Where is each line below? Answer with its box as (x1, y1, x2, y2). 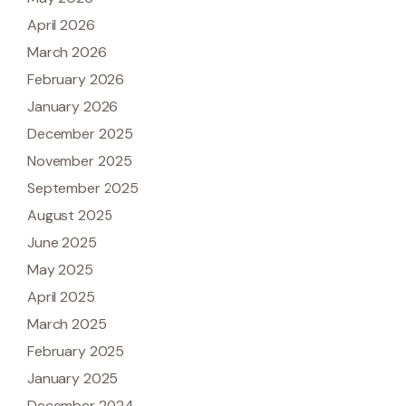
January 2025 (27, 369, 119, 388)
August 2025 (27, 206, 113, 225)
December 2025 (27, 124, 134, 143)
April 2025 (27, 287, 95, 306)
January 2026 (27, 97, 119, 116)
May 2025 (27, 260, 93, 279)
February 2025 (27, 342, 125, 361)
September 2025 (27, 179, 139, 198)
